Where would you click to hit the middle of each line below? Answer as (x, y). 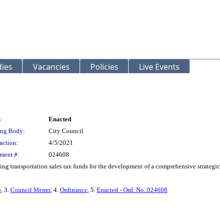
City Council (66, 131)
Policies (104, 67)
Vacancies (51, 67)
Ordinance (74, 190)
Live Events (159, 67)
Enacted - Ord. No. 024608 (132, 190)
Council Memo (30, 190)
